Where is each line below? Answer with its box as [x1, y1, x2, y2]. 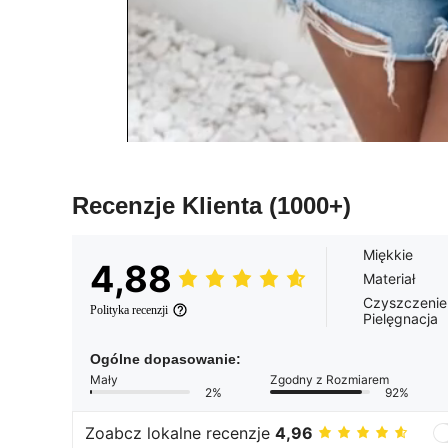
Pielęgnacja [363, 309, 438, 327]
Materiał [363, 269, 415, 287]
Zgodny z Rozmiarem [270, 371, 389, 387]
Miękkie [363, 245, 413, 263]
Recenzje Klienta [72, 191, 269, 219]
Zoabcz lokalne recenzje [85, 423, 275, 444]
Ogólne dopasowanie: [90, 350, 241, 367]
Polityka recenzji [90, 302, 168, 317]
